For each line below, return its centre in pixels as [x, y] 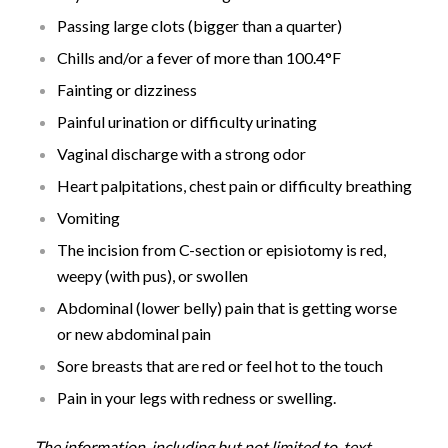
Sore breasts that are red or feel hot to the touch [219, 366]
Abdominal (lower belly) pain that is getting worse [226, 308]
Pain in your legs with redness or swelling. [196, 398]
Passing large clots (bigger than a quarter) [199, 26]
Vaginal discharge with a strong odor [181, 154]
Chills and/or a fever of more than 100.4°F [198, 58]
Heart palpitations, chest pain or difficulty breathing [234, 186]
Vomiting [88, 218]
